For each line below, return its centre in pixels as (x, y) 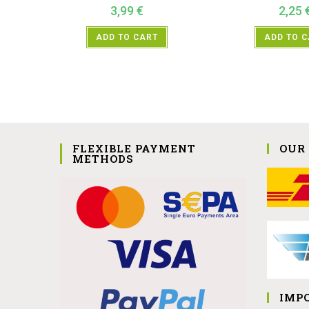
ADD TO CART (127, 38)
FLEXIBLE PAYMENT (134, 148)
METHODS (103, 158)
